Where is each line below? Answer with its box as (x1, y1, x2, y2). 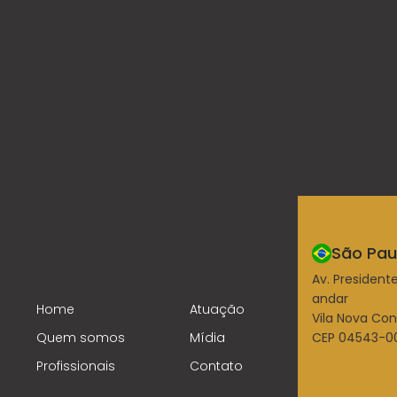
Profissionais (36, 357, 115, 375)
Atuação (190, 300, 245, 318)
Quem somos (36, 329, 125, 346)
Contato (190, 357, 243, 375)
